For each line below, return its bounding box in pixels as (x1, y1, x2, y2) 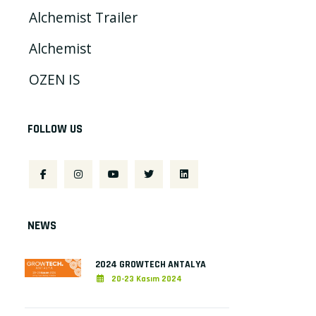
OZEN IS (29, 69, 81, 89)
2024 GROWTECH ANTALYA (95, 257, 207, 271)
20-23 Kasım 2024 (109, 273, 183, 284)
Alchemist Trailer (29, 7, 138, 27)
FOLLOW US (28, 121, 83, 137)
